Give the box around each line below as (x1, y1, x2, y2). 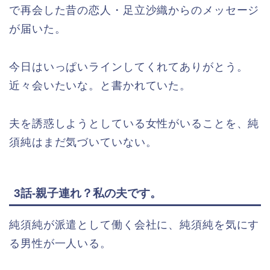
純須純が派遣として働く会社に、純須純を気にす (9, 218, 260, 231)
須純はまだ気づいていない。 (9, 136, 157, 149)
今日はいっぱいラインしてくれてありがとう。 (9, 61, 248, 74)
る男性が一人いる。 (9, 237, 111, 250)
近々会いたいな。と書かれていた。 (9, 80, 192, 92)
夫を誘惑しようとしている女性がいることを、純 (9, 118, 260, 130)
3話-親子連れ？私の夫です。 (14, 186, 162, 199)
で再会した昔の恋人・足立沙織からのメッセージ (9, 4, 260, 17)
